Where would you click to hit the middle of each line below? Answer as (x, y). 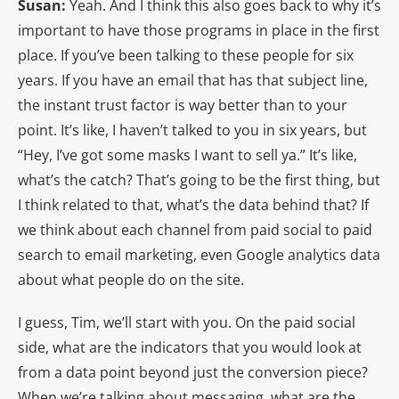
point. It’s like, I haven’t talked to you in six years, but (192, 130)
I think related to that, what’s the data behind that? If (193, 204)
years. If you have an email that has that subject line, (193, 80)
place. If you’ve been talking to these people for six (186, 55)
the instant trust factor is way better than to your (183, 105)
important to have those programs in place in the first (199, 30)
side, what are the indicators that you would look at (190, 347)
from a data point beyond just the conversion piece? (193, 372)
